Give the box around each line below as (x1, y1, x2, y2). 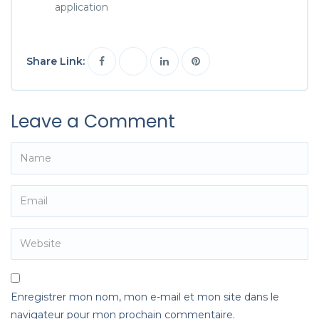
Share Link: (26, 54, 88, 68)
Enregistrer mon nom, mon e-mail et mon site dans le (11, 290, 279, 303)
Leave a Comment (11, 108, 175, 134)
